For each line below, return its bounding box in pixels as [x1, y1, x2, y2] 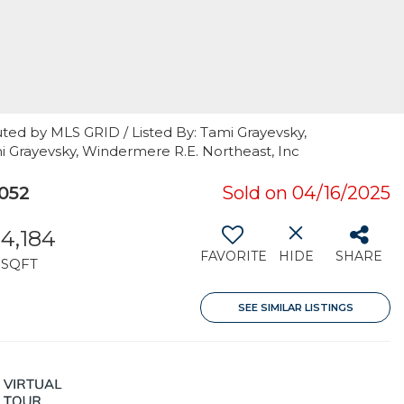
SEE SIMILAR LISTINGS [237, 301, 353, 314]
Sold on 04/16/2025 [222, 182, 390, 204]
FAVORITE [200, 248, 267, 264]
